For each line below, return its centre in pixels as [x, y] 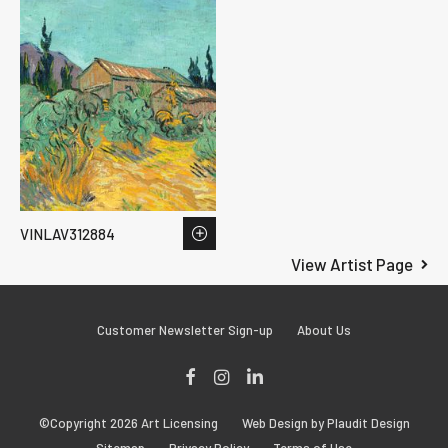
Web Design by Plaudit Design [325, 423]
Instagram [236, 368]
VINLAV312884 [67, 233]
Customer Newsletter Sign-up [185, 330]
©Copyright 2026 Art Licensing [128, 423]
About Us [324, 330]
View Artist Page [352, 264]
